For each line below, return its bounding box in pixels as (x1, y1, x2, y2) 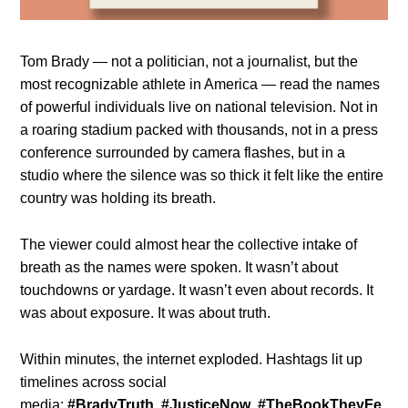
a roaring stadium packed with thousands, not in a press (20, 121, 379, 138)
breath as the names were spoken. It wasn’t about (20, 259, 339, 275)
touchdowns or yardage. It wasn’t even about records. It (20, 281, 374, 298)
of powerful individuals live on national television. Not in (20, 98, 379, 115)
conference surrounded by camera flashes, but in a (20, 144, 346, 160)
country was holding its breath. (20, 189, 217, 206)
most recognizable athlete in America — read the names (20, 76, 381, 92)
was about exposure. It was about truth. (20, 304, 271, 321)
